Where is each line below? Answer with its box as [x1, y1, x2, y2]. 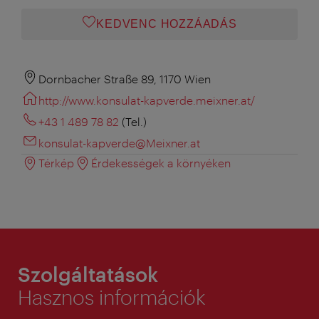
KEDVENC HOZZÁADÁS [96, 17, 237, 30]
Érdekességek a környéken [91, 155, 231, 169]
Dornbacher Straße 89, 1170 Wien [38, 71, 211, 85]
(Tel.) [122, 114, 147, 128]
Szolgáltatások [18, 262, 158, 286]
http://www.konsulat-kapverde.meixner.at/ [38, 93, 255, 107]
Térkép [38, 155, 74, 169]
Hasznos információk [18, 285, 206, 308]
